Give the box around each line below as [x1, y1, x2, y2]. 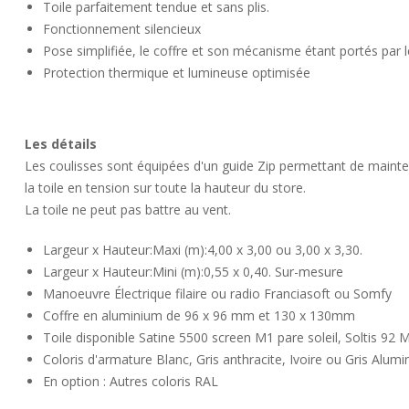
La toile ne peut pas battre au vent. [25, 201, 231, 218]
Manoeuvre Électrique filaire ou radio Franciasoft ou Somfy [43, 285, 392, 302]
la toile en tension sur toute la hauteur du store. [25, 179, 306, 196]
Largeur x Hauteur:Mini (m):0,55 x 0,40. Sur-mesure [43, 263, 343, 280]
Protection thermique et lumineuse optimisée [43, 64, 310, 81]
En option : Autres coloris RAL [43, 372, 218, 390]
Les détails [25, 135, 97, 152]
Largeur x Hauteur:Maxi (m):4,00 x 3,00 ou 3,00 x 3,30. [43, 241, 362, 258]
